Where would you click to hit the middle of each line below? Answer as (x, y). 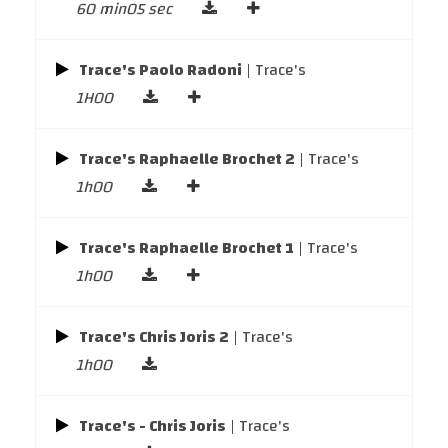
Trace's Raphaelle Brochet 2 (187, 159)
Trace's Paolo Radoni (160, 70)
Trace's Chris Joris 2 (154, 337)
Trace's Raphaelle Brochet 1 (186, 248)
